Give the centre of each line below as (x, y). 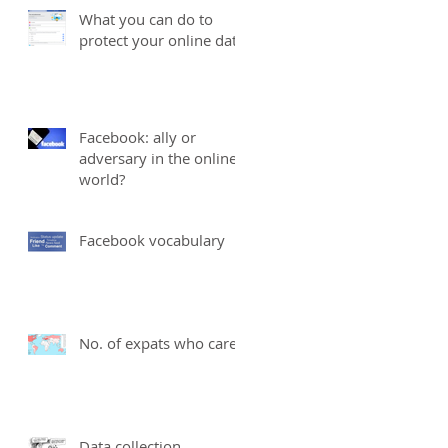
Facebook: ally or (137, 137)
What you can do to (146, 19)
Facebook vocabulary (152, 240)
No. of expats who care (158, 343)
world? (102, 179)
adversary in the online (158, 158)
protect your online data (162, 40)
